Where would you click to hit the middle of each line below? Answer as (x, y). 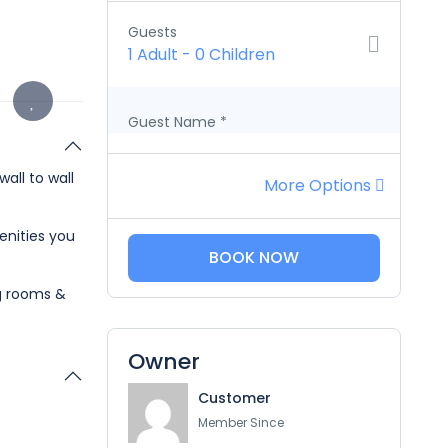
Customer (234, 397)
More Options (319, 185)
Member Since (240, 422)
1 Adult (152, 54)
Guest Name (171, 122)
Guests (152, 32)
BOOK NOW (253, 257)
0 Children (234, 54)
